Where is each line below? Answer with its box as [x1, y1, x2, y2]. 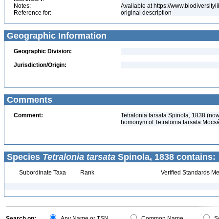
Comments [4, 95, 52, 105]
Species [4, 152, 43, 162]
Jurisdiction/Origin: [14, 62, 66, 68]
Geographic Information [4, 31, 107, 41]
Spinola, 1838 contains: [115, 152, 216, 162]
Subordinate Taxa [17, 169, 66, 176]
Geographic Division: [14, 48, 72, 55]
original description [121, 9, 173, 16]
